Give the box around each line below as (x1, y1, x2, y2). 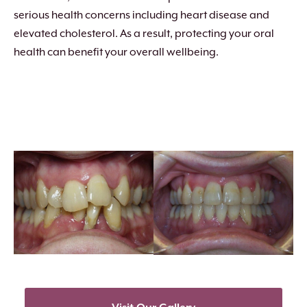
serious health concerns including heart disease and (14, 8, 269, 21)
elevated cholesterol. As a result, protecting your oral (14, 27, 274, 40)
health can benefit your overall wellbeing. (14, 45, 219, 58)
